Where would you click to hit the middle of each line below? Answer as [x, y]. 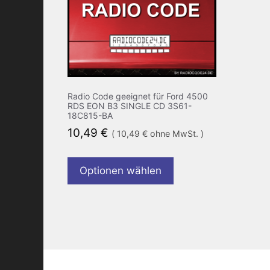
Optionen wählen [121, 171]
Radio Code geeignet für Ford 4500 [138, 96]
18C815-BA [90, 115]
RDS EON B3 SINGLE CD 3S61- [130, 105]
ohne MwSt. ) [176, 133]
